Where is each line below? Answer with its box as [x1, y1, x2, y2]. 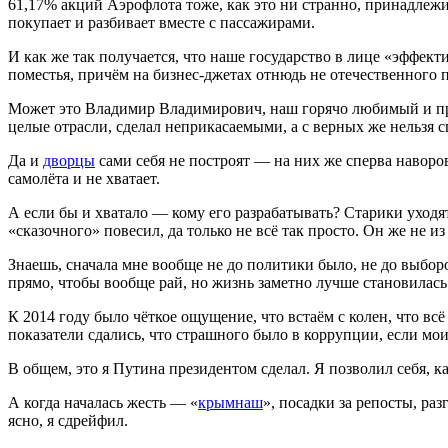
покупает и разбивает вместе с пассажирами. [8, 13, 315, 31]
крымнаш [198, 393, 263, 411]
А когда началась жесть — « [8, 393, 198, 411]
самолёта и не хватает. [8, 169, 160, 187]
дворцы [43, 151, 95, 169]
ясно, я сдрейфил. [8, 411, 128, 429]
